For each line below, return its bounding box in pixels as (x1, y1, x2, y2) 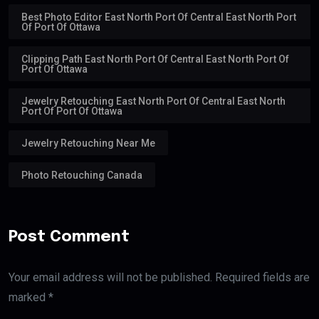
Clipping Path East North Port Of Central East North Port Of (21, 53, 289, 65)
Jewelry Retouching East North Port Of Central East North (21, 95, 286, 107)
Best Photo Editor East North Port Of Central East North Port (21, 11, 296, 23)
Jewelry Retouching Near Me (21, 137, 155, 149)
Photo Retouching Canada (21, 169, 142, 181)
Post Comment (9, 229, 130, 245)
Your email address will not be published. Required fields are (9, 270, 310, 284)
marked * (9, 290, 53, 304)
